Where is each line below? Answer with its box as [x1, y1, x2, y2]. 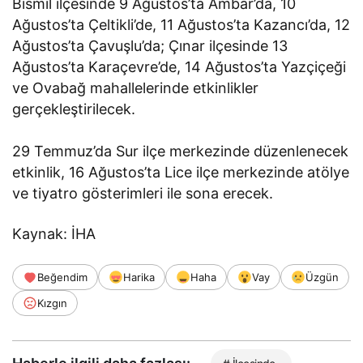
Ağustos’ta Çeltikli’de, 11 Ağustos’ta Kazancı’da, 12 [12, 15, 351, 33]
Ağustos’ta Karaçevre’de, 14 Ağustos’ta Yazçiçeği [12, 58, 347, 75]
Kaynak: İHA [12, 224, 96, 242]
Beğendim [37, 270, 88, 284]
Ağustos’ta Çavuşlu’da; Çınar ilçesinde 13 [12, 36, 288, 54]
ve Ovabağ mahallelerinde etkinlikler [12, 79, 259, 96]
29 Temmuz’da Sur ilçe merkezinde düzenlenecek [12, 142, 349, 160]
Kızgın [37, 296, 67, 310]
